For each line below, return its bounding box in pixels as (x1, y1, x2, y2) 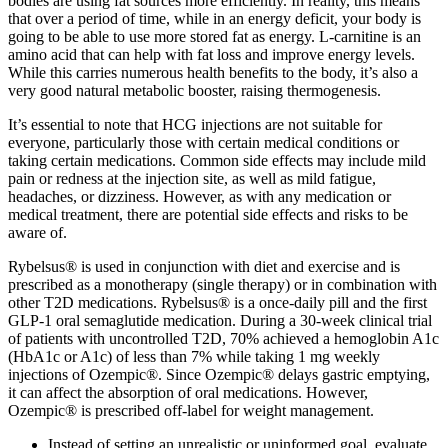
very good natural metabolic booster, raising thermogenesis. (8, 82, 381, 100)
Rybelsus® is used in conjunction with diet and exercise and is (8, 258, 400, 276)
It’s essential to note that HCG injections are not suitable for (8, 116, 382, 134)
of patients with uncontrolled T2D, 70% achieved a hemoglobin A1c (8, 330, 439, 348)
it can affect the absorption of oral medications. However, (8, 384, 368, 402)
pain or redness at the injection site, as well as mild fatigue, (8, 170, 376, 188)
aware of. (8, 224, 67, 242)
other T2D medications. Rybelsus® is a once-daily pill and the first (8, 294, 427, 312)
